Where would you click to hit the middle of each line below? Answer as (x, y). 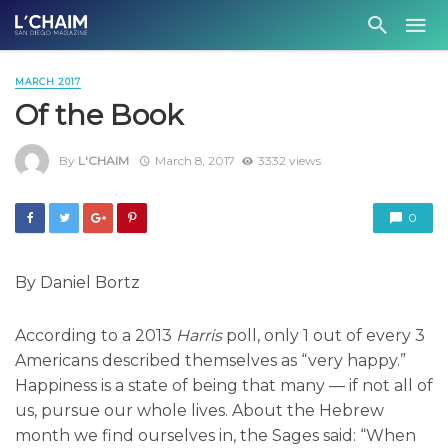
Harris (201, 336)
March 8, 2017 (194, 160)
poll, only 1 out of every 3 (325, 336)
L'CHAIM (103, 160)
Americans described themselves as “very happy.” (210, 361)
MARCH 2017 (48, 81)
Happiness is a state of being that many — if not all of (224, 386)
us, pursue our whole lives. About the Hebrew (199, 411)
